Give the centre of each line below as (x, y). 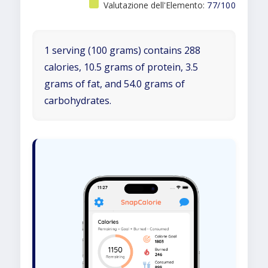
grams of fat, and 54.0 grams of (115, 84)
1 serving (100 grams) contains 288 (122, 50)
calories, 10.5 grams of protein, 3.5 (121, 67)
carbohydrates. (78, 100)
